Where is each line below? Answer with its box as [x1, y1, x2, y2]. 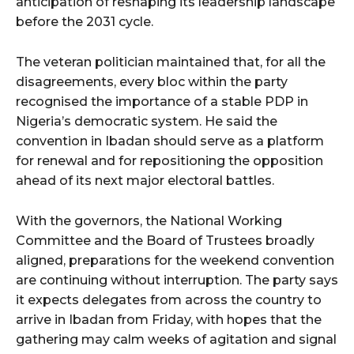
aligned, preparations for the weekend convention [16, 252, 334, 268]
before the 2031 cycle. [16, 13, 153, 29]
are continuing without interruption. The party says [16, 272, 338, 288]
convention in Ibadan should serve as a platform [16, 133, 324, 149]
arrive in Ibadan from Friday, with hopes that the [16, 311, 322, 327]
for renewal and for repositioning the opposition [16, 153, 323, 168]
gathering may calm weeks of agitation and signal [16, 331, 337, 347]
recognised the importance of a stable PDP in [16, 93, 308, 109]
